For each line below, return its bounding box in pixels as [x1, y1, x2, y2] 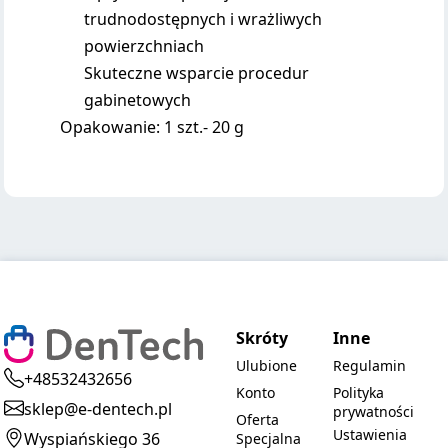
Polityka [333, 383, 385, 402]
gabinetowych [84, 89, 192, 111]
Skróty [236, 327, 289, 349]
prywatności [333, 402, 415, 421]
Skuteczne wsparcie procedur [84, 62, 310, 84]
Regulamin [333, 356, 407, 375]
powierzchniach [84, 35, 205, 57]
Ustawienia [333, 425, 408, 444]
